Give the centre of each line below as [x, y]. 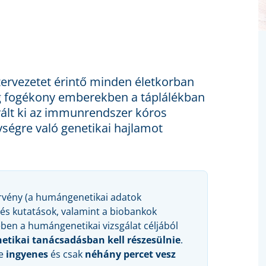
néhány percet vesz [130, 254]
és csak [66, 254]
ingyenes [27, 254]
